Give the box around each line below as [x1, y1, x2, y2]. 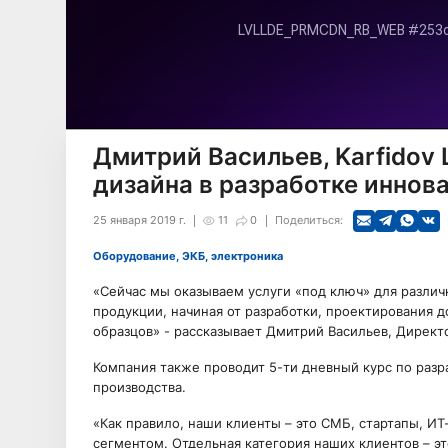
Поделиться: [274, 213, 343, 227]
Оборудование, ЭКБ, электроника [101, 249, 283, 263]
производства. [92, 378, 186, 395]
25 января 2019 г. [92, 213, 186, 227]
